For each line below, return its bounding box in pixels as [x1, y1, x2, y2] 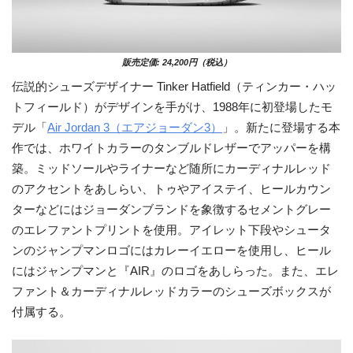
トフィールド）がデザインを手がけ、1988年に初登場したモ [12, 100, 333, 113]
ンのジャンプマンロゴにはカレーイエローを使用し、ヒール [12, 243, 331, 257]
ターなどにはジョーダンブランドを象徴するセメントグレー [12, 203, 331, 216]
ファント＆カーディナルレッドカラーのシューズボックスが [12, 284, 331, 298]
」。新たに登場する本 [222, 121, 340, 134]
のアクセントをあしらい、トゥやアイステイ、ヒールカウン [12, 182, 331, 195]
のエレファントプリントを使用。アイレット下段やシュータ [12, 223, 331, 236]
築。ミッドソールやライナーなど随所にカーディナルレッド [12, 162, 331, 175]
